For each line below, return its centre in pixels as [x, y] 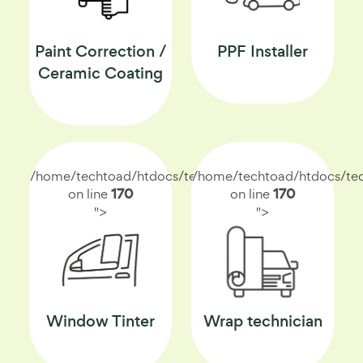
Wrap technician [263, 321]
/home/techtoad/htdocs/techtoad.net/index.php [178, 176]
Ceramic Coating [100, 73]
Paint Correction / [100, 51]
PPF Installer [263, 51]
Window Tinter [100, 321]
